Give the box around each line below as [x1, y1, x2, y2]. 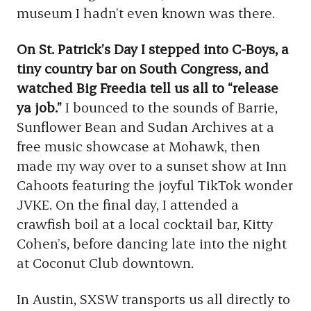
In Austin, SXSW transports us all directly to [17, 289, 290, 308]
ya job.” [17, 98, 62, 116]
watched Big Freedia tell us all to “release [17, 78, 278, 96]
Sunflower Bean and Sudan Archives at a [17, 117, 274, 135]
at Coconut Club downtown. [17, 253, 194, 271]
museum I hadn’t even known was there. [17, 3, 275, 22]
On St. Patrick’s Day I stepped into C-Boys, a [17, 40, 289, 58]
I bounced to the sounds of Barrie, [62, 98, 278, 116]
